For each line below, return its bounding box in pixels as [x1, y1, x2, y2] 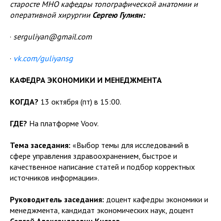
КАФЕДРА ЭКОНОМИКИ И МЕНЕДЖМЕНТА [10, 74, 162, 85]
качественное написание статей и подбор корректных [10, 161, 195, 172]
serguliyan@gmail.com [13, 31, 92, 41]
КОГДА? [10, 96, 40, 107]
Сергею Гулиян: [92, 9, 145, 20]
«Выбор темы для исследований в [73, 140, 189, 150]
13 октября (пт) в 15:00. [40, 96, 121, 107]
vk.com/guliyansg [13, 53, 73, 63]
